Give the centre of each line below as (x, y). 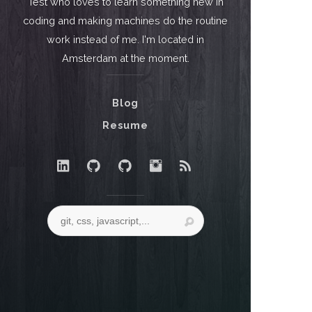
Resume (125, 125)
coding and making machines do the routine (125, 21)
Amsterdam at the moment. (125, 58)
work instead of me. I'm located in (125, 40)
